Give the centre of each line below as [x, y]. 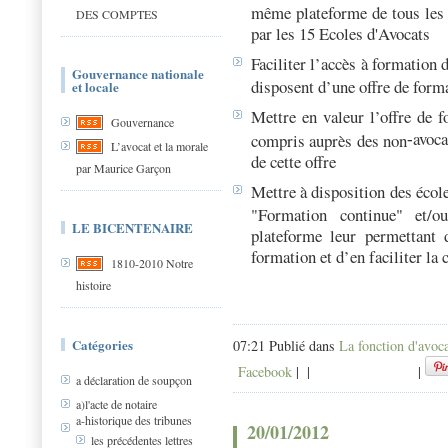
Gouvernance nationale [138, 73]
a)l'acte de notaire [116, 404]
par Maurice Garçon [123, 168]
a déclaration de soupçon [134, 380]
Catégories [102, 344]
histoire [93, 285]
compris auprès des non [329, 139]
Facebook [262, 371]
